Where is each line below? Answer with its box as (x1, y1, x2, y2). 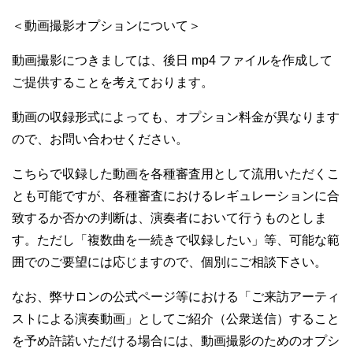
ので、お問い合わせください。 (12, 132, 188, 146)
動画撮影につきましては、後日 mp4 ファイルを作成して (12, 53, 333, 67)
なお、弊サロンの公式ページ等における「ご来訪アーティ (12, 289, 340, 303)
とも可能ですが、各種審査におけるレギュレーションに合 (12, 188, 340, 203)
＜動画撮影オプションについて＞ (12, 18, 201, 32)
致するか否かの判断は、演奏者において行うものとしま (12, 210, 327, 225)
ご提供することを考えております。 (12, 75, 214, 89)
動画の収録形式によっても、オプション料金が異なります (12, 110, 340, 124)
